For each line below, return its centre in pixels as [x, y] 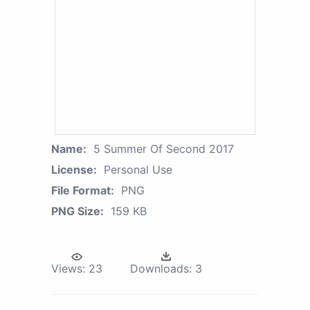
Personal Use [138, 170]
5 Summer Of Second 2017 [164, 149]
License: [74, 170]
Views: [68, 269]
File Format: [83, 191]
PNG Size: [77, 211]
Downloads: [161, 269]
